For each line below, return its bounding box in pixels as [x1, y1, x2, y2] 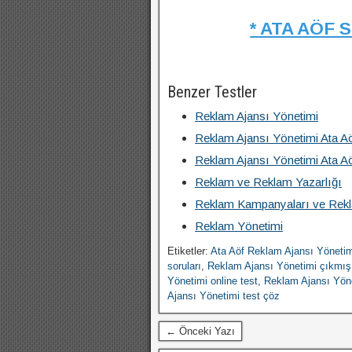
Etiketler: [167, 245, 211, 257]
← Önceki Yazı [166, 325, 235, 337]
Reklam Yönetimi [195, 219, 283, 233]
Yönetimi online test [167, 275, 258, 287]
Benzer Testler [167, 82, 257, 101]
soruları [167, 260, 201, 272]
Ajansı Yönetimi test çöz [167, 290, 280, 302]
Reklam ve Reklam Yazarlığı [195, 175, 342, 189]
